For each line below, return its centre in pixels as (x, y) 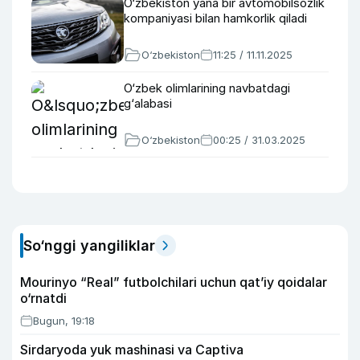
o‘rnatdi (43, 298)
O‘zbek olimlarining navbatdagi (207, 88)
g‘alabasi (148, 103)
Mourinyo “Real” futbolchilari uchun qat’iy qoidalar (174, 282)
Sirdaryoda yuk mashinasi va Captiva (132, 350)
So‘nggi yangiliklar (89, 245)
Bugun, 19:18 (64, 321)
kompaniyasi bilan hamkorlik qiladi (215, 18)
